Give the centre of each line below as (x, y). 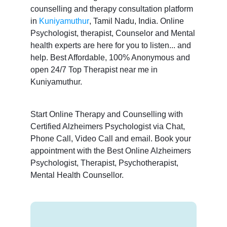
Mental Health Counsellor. (77, 175)
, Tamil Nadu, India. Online (136, 21)
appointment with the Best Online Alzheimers (110, 150)
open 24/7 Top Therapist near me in (94, 69)
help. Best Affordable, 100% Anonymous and (110, 57)
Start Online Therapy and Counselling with (106, 114)
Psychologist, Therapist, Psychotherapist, (104, 163)
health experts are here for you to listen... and (110, 45)
